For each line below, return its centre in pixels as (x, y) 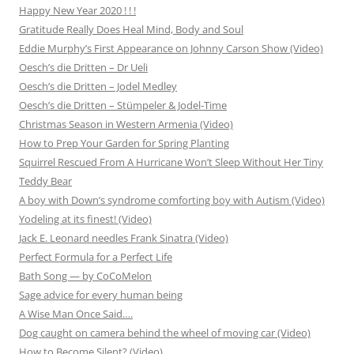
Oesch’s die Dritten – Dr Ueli (83, 68)
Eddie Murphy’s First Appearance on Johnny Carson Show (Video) (171, 49)
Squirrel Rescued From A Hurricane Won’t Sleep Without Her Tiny (171, 162)
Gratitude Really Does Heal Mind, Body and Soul (131, 30)
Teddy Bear (45, 181)
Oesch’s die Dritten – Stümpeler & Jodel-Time (123, 105)
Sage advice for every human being (101, 295)
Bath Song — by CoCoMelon (85, 276)
